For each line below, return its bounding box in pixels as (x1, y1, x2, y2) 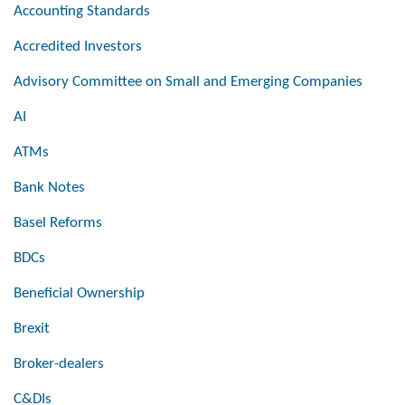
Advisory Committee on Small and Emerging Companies (14, 74, 363, 90)
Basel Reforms (14, 215, 102, 231)
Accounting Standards (14, 4, 150, 20)
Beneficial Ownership (14, 286, 145, 302)
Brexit (14, 321, 50, 337)
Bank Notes (14, 180, 85, 196)
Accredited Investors (14, 39, 142, 55)
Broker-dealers (14, 356, 104, 372)
